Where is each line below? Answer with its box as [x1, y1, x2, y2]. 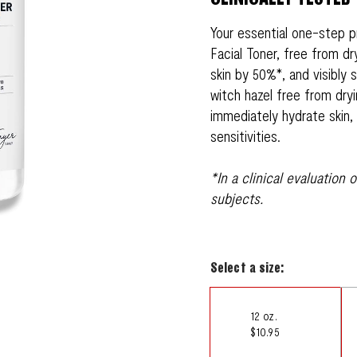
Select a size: [210, 259, 284, 276]
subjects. [210, 189, 263, 207]
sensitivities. [210, 127, 280, 145]
